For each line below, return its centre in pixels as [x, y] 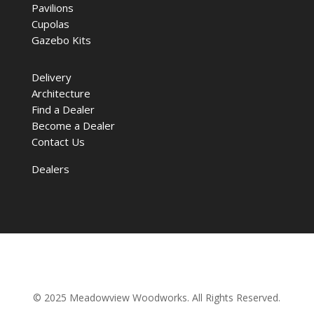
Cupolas [50, 24]
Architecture [61, 94]
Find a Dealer [63, 110]
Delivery [51, 77]
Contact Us [58, 142]
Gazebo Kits [61, 40]
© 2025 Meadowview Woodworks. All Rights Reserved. [157, 298]
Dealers [50, 169]
